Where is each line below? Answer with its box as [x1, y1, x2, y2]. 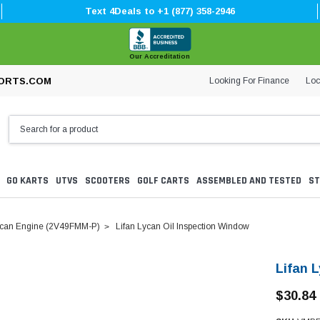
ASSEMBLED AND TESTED [196, 174, 301, 188]
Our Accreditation [129, 53, 191, 60]
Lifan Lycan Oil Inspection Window [116, 221, 249, 232]
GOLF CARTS [137, 174, 189, 188]
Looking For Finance [209, 75, 289, 86]
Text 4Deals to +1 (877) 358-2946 [84, 6, 235, 16]
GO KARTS [6, 174, 49, 188]
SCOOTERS [85, 174, 130, 188]
